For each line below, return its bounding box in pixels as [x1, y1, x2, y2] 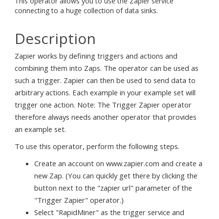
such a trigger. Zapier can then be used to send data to [15, 75, 196, 85]
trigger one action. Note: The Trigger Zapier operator [15, 100, 192, 109]
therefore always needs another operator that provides [15, 112, 197, 122]
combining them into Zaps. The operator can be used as [15, 63, 198, 73]
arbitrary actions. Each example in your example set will [15, 88, 196, 97]
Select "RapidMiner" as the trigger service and [34, 207, 184, 217]
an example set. [15, 124, 66, 134]
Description [15, 28, 96, 48]
